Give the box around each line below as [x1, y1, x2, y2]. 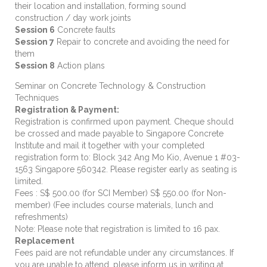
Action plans [55, 61, 105, 71]
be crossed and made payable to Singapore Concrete [15, 129, 223, 139]
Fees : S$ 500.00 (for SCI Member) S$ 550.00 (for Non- [15, 188, 226, 198]
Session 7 [15, 37, 54, 47]
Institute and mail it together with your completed [15, 141, 204, 151]
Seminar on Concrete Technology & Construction [15, 81, 206, 91]
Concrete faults [55, 25, 116, 35]
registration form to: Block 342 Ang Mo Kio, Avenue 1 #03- [15, 153, 240, 163]
